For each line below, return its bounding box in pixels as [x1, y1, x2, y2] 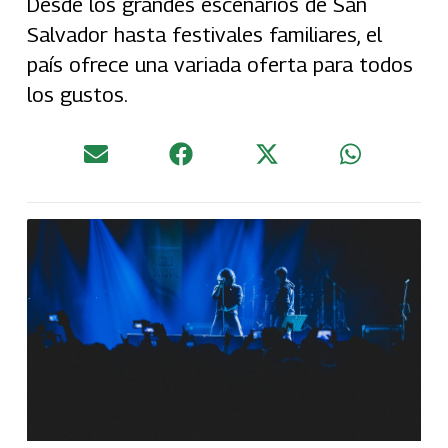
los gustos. [26, 81, 128, 107]
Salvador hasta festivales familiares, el [26, 21, 382, 47]
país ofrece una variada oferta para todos [26, 51, 413, 77]
